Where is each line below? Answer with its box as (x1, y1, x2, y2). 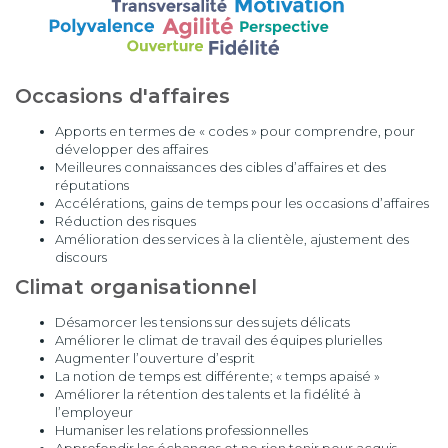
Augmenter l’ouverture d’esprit (55, 350, 255, 366)
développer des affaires (55, 141, 208, 157)
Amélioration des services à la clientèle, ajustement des (55, 231, 409, 247)
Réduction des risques (55, 213, 196, 229)
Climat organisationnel (15, 275, 257, 299)
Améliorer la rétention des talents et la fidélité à (55, 386, 361, 402)
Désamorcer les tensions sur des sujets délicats (55, 314, 350, 330)
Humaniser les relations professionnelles (55, 422, 308, 438)
